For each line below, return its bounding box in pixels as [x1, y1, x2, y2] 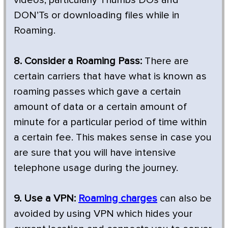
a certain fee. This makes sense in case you [14, 132, 212, 142]
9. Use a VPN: [14, 193, 76, 204]
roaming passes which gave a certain [14, 86, 181, 97]
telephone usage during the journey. [14, 162, 178, 173]
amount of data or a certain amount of [14, 101, 187, 112]
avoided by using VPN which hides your [14, 208, 192, 219]
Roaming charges [78, 193, 157, 204]
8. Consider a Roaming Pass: [14, 55, 142, 66]
